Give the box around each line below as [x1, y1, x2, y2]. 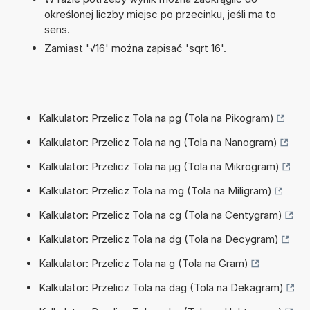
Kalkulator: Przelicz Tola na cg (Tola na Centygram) [39, 208, 282, 221]
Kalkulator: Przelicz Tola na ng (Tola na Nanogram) [39, 135, 277, 149]
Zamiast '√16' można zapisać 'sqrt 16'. [44, 41, 226, 55]
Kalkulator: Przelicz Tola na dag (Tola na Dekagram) [39, 280, 284, 294]
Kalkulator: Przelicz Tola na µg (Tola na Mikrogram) [39, 159, 280, 173]
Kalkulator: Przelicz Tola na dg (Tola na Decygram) [39, 232, 279, 246]
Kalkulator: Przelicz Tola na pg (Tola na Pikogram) [39, 111, 274, 125]
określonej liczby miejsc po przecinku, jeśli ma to [44, 7, 276, 21]
